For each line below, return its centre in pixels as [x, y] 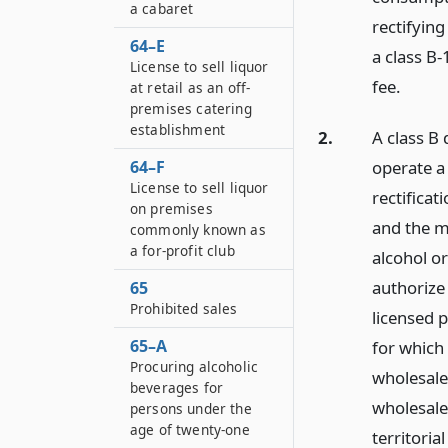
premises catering [191, 108]
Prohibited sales [184, 308]
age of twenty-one [190, 429]
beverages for [177, 387]
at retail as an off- [190, 87]
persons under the [191, 408]
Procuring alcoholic [194, 366]
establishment [178, 129]
